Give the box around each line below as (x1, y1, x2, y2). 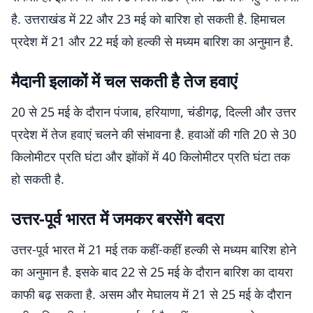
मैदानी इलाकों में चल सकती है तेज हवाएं (11, 69, 237, 92)
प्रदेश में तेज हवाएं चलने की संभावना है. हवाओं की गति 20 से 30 (11, 126, 296, 143)
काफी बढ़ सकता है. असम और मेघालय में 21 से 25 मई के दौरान (11, 286, 291, 303)
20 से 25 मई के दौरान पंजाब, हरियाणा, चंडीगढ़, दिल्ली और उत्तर (11, 103, 296, 120)
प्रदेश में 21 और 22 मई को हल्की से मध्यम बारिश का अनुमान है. (11, 33, 293, 50)
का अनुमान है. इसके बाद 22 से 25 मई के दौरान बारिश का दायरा (11, 263, 293, 280)
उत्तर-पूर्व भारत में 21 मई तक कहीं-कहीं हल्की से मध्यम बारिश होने (11, 241, 296, 258)
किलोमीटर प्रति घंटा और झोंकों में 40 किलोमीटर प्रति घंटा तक (11, 148, 290, 165)
